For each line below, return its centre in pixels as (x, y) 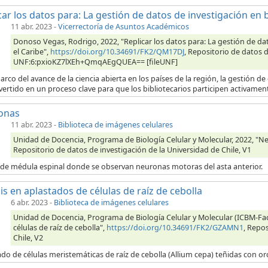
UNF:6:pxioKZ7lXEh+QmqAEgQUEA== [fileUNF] (95, 62)
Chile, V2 (28, 238)
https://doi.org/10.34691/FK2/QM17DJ (117, 52)
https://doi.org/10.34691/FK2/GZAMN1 (175, 228)
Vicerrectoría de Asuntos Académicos (124, 27)
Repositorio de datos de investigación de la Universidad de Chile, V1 (132, 150)
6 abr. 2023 (29, 203)
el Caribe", (32, 52)
